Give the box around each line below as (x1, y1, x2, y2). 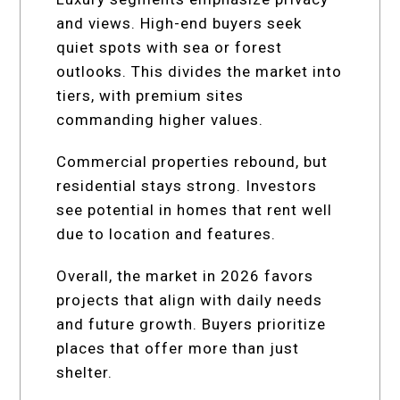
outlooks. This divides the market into (56, 62, 343, 80)
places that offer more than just (56, 338, 300, 357)
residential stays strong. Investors (56, 176, 318, 195)
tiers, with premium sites (56, 86, 245, 104)
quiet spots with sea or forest (56, 37, 283, 56)
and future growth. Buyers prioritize (56, 314, 327, 333)
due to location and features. (56, 224, 277, 243)
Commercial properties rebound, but (56, 152, 329, 171)
